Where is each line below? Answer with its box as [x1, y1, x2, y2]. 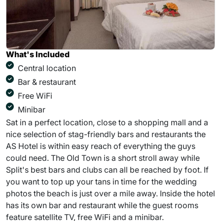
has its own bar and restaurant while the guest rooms [6, 200, 198, 210]
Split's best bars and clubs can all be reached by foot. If [6, 164, 209, 175]
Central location [18, 63, 76, 73]
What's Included [6, 49, 70, 59]
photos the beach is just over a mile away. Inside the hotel [6, 188, 215, 198]
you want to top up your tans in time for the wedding [6, 176, 197, 186]
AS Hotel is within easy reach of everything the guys [6, 141, 195, 151]
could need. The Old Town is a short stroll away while [6, 152, 200, 163]
